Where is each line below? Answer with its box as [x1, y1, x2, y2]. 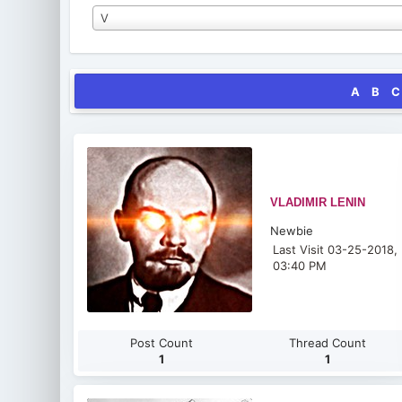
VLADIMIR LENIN [270, 196, 366, 209]
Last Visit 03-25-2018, [273, 242, 398, 257]
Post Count [129, 336, 193, 350]
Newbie [270, 223, 314, 238]
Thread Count [288, 336, 366, 350]
